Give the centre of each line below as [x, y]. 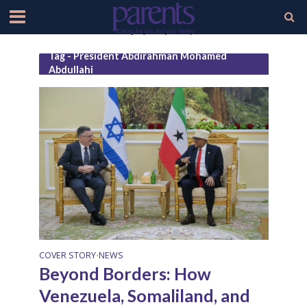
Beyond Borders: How [125, 273]
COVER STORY [67, 255]
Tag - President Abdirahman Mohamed [137, 56]
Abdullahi [71, 70]
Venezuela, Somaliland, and [144, 295]
